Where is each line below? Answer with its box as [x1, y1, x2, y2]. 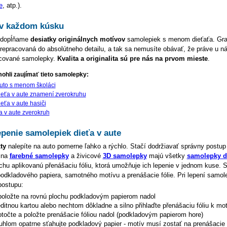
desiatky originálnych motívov [30, 35, 125, 44]
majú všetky [146, 152, 187, 160]
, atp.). [2, 2, 22, 10]
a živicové [68, 152, 103, 160]
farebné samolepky [9, 152, 69, 160]
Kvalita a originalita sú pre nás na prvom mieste [57, 55, 208, 63]
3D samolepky [102, 152, 147, 160]
